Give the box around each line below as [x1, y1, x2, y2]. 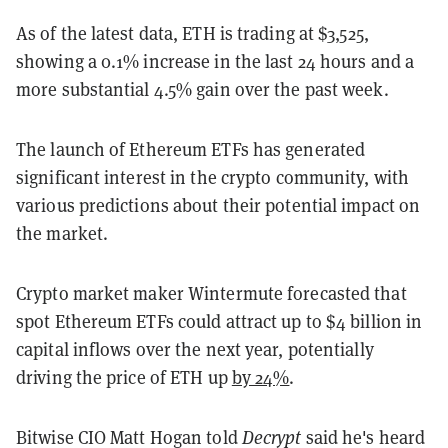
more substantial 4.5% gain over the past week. [16, 77, 389, 101]
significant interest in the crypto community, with [16, 165, 410, 189]
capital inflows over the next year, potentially [16, 337, 374, 361]
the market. [16, 221, 109, 245]
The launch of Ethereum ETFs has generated [16, 137, 366, 161]
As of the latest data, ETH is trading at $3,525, [16, 21, 369, 45]
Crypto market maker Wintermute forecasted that [16, 281, 407, 305]
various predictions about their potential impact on [16, 193, 421, 217]
